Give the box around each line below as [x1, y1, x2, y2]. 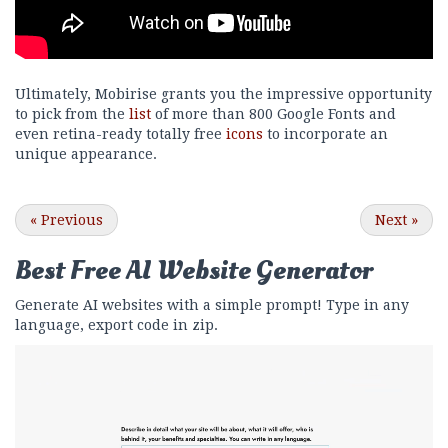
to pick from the [15, 105, 129, 122]
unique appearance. [15, 145, 157, 162]
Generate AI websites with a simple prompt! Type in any [15, 296, 409, 313]
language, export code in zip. [15, 316, 218, 333]
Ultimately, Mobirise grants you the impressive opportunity [15, 85, 432, 102]
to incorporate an [263, 125, 388, 142]
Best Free [15, 251, 126, 289]
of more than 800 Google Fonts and [151, 105, 396, 122]
